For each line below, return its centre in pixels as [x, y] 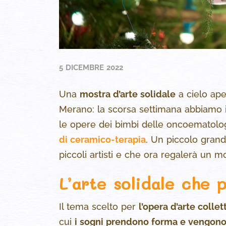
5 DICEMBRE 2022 [91, 68]
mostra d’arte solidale [128, 94]
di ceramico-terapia [102, 140]
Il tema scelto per [99, 207]
